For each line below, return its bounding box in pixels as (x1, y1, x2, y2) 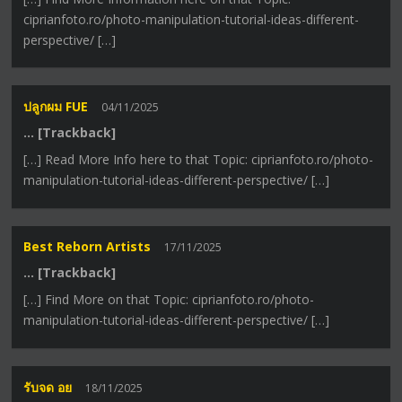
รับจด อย (23, 378, 73, 396)
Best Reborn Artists (23, 238, 152, 256)
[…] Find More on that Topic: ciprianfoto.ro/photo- (23, 291, 315, 309)
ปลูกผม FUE (23, 98, 89, 116)
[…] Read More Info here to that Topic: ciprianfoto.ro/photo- (23, 151, 374, 169)
